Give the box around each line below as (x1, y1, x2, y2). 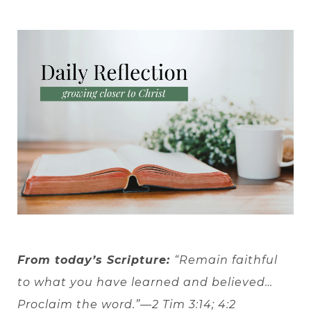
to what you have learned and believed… (17, 276, 273, 289)
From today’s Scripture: (17, 253, 174, 267)
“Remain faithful (174, 253, 278, 267)
